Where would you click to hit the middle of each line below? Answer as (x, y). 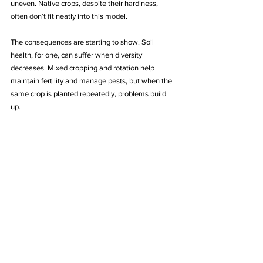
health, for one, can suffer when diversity (77, 55)
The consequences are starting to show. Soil (83, 42)
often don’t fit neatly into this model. (69, 16)
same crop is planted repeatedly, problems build (89, 93)
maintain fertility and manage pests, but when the (92, 80)
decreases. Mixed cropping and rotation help (83, 68)
